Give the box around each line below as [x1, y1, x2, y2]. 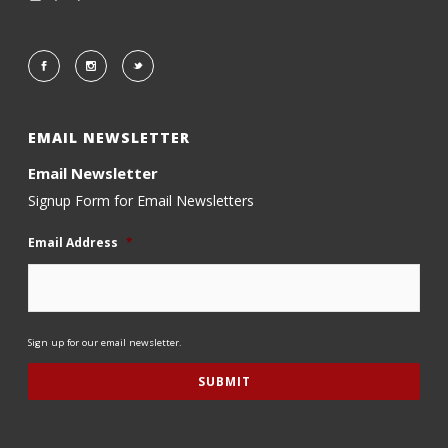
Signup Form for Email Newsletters [28, 191, 255, 210]
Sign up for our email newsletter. [28, 336, 183, 349]
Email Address [28, 234, 119, 251]
